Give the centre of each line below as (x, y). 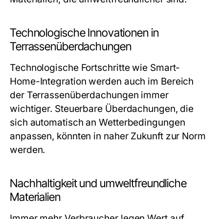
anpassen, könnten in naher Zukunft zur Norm (108, 136)
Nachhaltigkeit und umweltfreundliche (98, 183)
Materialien (35, 197)
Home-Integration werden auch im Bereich (102, 81)
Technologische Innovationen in (84, 33)
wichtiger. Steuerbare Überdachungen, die (102, 109)
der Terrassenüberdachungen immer (89, 95)
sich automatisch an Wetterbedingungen (98, 122)
